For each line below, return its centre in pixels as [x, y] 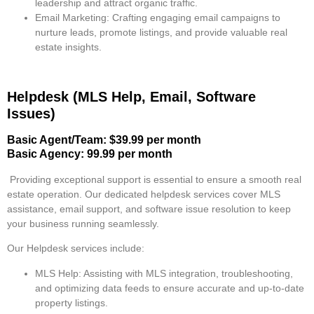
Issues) [31, 114]
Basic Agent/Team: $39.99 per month [104, 140]
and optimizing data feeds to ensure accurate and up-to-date [170, 288]
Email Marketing [71, 18]
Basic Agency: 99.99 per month [90, 154]
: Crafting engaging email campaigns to [193, 18]
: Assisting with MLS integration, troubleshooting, [186, 273]
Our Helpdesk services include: [76, 248]
